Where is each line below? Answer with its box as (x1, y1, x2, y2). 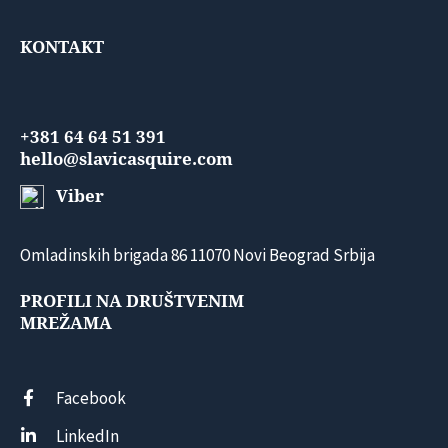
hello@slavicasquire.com (20, 148, 233, 169)
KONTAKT (20, 36, 104, 57)
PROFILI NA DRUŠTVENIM (20, 291, 244, 312)
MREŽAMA (20, 313, 112, 334)
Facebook (56, 386, 126, 409)
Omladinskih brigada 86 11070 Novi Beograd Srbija (20, 244, 375, 267)
